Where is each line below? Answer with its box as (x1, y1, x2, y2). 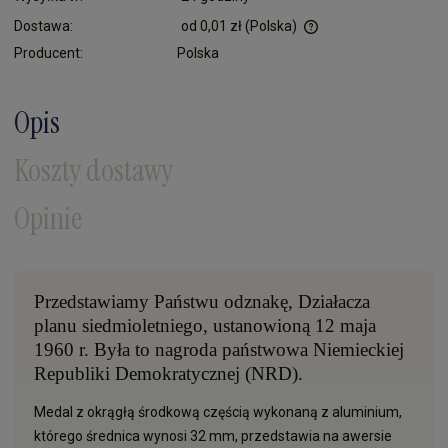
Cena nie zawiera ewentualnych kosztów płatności (34, 32, 264, 44)
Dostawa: (14, 17, 73, 34)
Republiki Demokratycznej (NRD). (34, 362, 303, 384)
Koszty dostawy (14, 150, 173, 190)
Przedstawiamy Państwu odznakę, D (34, 290, 312, 312)
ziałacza (312, 290, 370, 312)
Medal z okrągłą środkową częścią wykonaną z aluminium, (34, 403, 402, 420)
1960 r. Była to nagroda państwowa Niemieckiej (34, 338, 404, 360)
